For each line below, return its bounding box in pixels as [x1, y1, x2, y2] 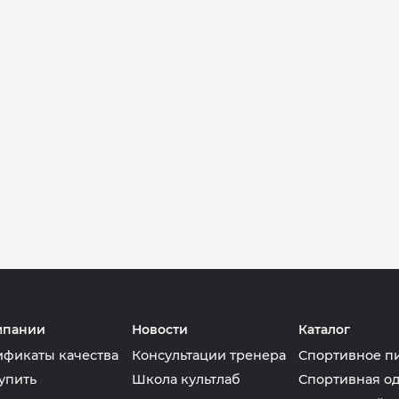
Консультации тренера [131, 347, 286, 364]
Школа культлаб [131, 371, 240, 388]
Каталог [297, 322, 350, 338]
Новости [131, 322, 188, 338]
